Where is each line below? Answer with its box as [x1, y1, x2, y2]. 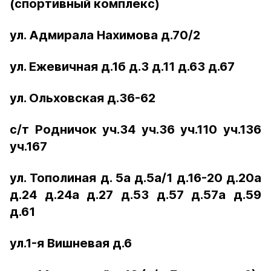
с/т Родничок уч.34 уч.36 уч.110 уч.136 [10, 122, 261, 137]
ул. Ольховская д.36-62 [10, 91, 155, 105]
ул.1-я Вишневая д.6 [10, 236, 132, 250]
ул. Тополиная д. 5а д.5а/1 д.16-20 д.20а [10, 171, 261, 185]
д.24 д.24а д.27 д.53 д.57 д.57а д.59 [10, 188, 261, 202]
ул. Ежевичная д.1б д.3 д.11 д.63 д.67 [10, 59, 235, 74]
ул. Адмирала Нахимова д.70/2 [10, 28, 200, 42]
